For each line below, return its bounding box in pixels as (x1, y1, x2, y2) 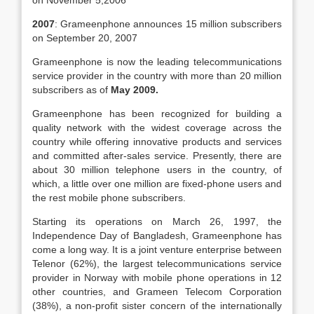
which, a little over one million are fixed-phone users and (32, 178, 282, 189)
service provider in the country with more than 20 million (32, 70, 282, 81)
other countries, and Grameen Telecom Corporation (32, 286, 282, 297)
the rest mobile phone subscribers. (32, 192, 186, 203)
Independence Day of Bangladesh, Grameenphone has (32, 230, 282, 241)
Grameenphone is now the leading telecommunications (32, 56, 282, 67)
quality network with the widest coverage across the (32, 122, 282, 133)
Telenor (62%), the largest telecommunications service (32, 258, 282, 269)
